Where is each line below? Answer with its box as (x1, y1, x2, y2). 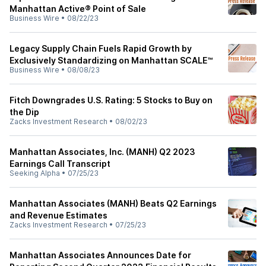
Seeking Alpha (9, 169, 60, 178)
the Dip (9, 107, 39, 117)
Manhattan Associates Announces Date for (9, 250, 191, 260)
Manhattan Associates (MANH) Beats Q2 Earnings (9, 198, 217, 208)
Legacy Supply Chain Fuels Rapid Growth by (9, 43, 192, 53)
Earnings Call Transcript (9, 159, 110, 169)
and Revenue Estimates (9, 210, 107, 220)
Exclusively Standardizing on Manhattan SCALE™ (9, 55, 213, 65)
